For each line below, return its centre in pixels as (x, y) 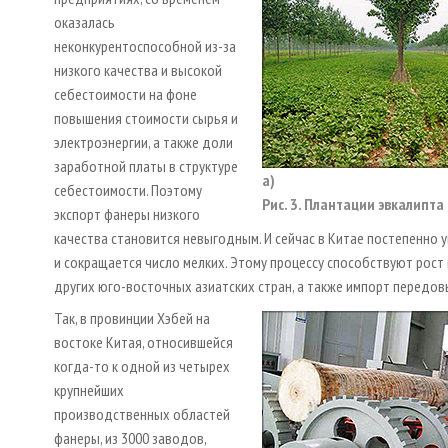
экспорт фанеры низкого (127, 213)
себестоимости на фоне (125, 93)
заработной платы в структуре (146, 165)
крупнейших (89, 389)
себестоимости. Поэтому (128, 189)
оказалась (84, 21)
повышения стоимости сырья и (146, 117)
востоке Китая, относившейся (143, 341)
